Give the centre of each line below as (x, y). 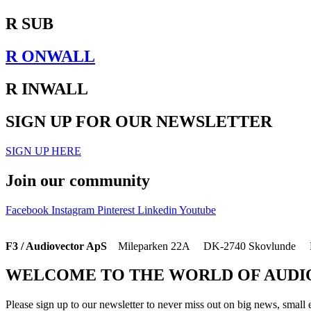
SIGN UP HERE (43, 151)
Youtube (197, 210)
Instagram (73, 210)
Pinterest (116, 210)
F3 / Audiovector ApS (62, 246)
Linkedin (157, 210)
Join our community (78, 180)
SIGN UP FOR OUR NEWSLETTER (139, 121)
